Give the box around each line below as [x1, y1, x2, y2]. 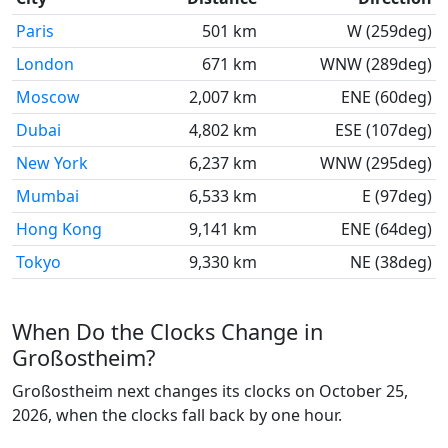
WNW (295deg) [320, 152, 432, 174]
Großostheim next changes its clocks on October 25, [12, 380, 408, 402]
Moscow [16, 86, 80, 108]
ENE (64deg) [341, 218, 432, 240]
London [16, 53, 74, 75]
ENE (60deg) [341, 86, 432, 108]
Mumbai [16, 185, 79, 207]
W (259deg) [347, 20, 432, 42]
